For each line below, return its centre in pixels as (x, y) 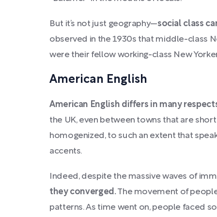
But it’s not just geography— (103, 24)
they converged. (83, 192)
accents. (66, 151)
